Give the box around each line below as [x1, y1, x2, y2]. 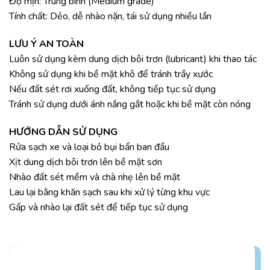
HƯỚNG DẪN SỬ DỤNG [9, 125, 118, 139]
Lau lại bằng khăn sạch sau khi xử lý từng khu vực [9, 185, 210, 199]
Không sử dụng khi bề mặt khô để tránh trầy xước [9, 67, 213, 81]
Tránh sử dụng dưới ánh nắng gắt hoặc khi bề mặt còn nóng [9, 98, 251, 111]
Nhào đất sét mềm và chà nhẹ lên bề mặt [9, 170, 180, 184]
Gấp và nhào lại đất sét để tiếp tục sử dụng [9, 200, 188, 214]
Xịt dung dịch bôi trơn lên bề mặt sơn [9, 155, 162, 169]
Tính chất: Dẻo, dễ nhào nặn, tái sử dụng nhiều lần [9, 10, 212, 24]
